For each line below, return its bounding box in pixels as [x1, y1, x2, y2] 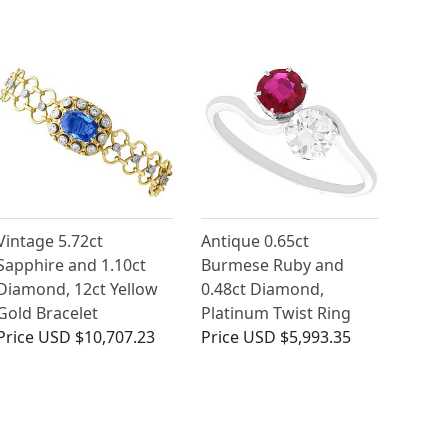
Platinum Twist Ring [201, 302, 352, 325]
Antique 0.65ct [201, 230, 310, 253]
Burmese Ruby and [201, 254, 345, 277]
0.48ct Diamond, [201, 278, 325, 301]
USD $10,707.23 [37, 326, 155, 349]
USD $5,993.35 [243, 326, 352, 349]
